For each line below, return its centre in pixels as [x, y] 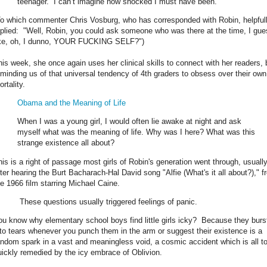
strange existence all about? [66, 143]
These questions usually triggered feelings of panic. [107, 201]
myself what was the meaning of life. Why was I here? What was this [136, 132]
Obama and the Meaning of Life [72, 103]
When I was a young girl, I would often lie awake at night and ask [129, 122]
